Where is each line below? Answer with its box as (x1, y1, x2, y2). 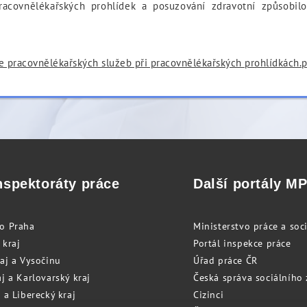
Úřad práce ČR (193, 254, 258, 267)
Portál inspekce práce (193, 236, 291, 249)
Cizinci (193, 288, 224, 301)
